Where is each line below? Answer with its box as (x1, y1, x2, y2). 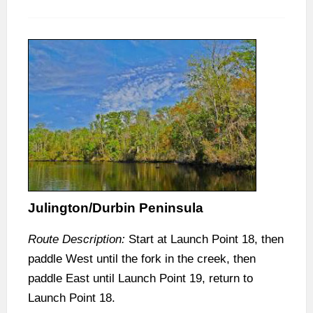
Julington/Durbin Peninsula (28, 201, 203, 216)
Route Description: (28, 233, 125, 247)
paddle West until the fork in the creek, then (28, 252, 256, 266)
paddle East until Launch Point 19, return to (28, 272, 253, 286)
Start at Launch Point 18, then (125, 233, 284, 247)
